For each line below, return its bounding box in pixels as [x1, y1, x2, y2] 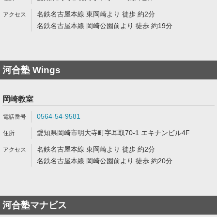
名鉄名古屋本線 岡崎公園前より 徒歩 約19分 [37, 22, 172, 30]
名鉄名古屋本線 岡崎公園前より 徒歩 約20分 [37, 157, 172, 165]
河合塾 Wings [2, 65, 61, 75]
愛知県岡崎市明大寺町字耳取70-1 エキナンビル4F [37, 129, 190, 137]
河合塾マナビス [2, 200, 67, 210]
